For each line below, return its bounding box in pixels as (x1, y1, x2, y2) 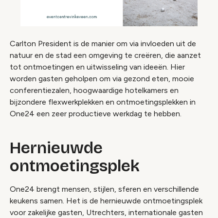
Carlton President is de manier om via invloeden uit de (10, 38, 196, 48)
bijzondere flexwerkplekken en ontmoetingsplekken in (10, 97, 196, 107)
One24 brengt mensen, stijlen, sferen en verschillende (10, 184, 199, 194)
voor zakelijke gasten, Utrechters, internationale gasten (10, 207, 203, 217)
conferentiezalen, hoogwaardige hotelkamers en (10, 85, 179, 95)
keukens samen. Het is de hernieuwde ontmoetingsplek (10, 196, 202, 205)
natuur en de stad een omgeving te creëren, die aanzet (10, 50, 201, 60)
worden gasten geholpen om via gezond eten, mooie (10, 73, 194, 83)
